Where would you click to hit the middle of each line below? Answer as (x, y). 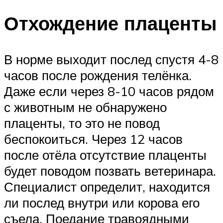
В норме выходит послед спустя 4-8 (111, 59)
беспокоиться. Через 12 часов (93, 139)
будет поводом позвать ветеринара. (110, 171)
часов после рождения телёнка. (98, 75)
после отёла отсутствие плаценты (105, 155)
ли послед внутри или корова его (102, 203)
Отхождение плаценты (110, 23)
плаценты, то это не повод (82, 123)
